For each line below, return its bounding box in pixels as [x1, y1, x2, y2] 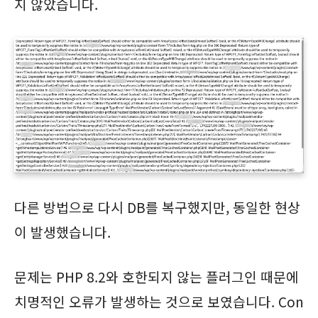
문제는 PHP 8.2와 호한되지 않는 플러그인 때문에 [14, 266, 299, 287]
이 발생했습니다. [14, 221, 111, 242]
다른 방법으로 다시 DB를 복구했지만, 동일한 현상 [14, 197, 300, 217]
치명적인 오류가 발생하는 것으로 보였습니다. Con [14, 291, 304, 312]
